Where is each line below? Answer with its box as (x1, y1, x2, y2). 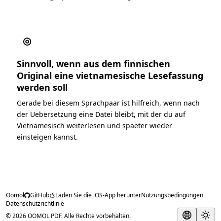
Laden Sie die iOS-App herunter (55, 191, 141, 199)
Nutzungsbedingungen (141, 191, 203, 199)
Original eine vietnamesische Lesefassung (17, 69, 203, 81)
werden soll (17, 81, 68, 93)
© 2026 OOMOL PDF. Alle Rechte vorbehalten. (6, 212, 131, 220)
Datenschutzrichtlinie (6, 199, 64, 208)
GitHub (30, 191, 49, 199)
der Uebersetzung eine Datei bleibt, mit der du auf (17, 109, 185, 119)
